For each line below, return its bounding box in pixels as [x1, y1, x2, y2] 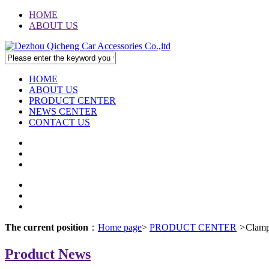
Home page [98, 222, 142, 232]
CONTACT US [29, 117, 90, 127]
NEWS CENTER [29, 106, 97, 116]
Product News [5, 246, 91, 262]
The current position [5, 222, 88, 232]
